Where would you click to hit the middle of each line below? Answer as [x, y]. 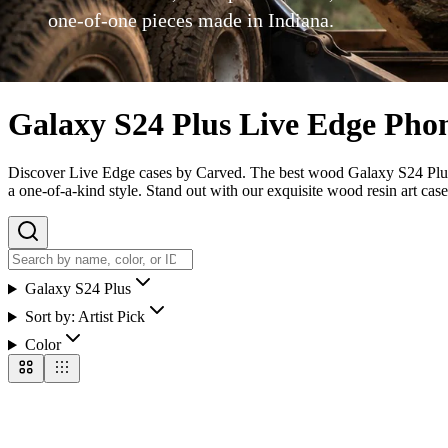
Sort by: [51, 317]
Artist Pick [111, 317]
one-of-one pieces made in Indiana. [191, 19]
